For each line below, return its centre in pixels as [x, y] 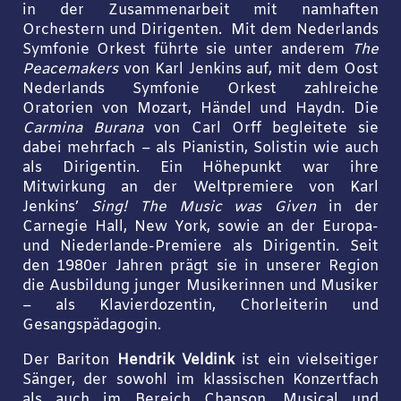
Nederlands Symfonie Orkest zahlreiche [200, 90]
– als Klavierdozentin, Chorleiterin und [200, 307]
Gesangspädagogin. [91, 326]
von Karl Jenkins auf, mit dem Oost [248, 70]
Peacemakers [70, 70]
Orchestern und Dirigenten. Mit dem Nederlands [200, 31]
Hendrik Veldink [179, 360]
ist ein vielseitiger [311, 360]
